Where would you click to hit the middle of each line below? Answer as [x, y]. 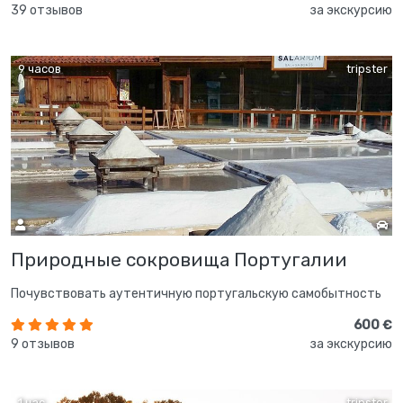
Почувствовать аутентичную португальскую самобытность [196, 293]
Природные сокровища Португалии [179, 259]
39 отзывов [47, 10]
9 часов [38, 68]
